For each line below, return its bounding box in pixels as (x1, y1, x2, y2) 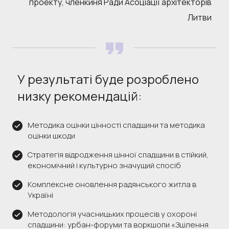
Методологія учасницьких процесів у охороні (28, 208, 197, 219)
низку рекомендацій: (17, 87, 142, 104)
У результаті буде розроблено (17, 70, 199, 87)
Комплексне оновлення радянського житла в (28, 178, 196, 190)
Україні (28, 189, 53, 200)
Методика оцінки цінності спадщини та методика (28, 119, 205, 130)
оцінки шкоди (28, 130, 75, 141)
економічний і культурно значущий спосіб (28, 159, 181, 171)
